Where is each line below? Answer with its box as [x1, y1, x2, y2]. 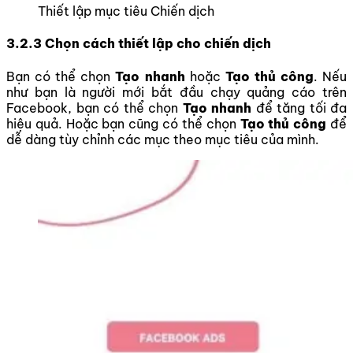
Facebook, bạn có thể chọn [6, 99, 183, 116]
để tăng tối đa [251, 99, 347, 116]
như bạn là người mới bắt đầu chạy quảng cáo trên [6, 84, 347, 100]
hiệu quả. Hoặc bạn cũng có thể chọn [6, 115, 240, 132]
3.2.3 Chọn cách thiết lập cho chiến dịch [6, 35, 271, 52]
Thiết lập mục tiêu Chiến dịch [38, 3, 214, 20]
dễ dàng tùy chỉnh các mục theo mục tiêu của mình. [6, 131, 319, 147]
